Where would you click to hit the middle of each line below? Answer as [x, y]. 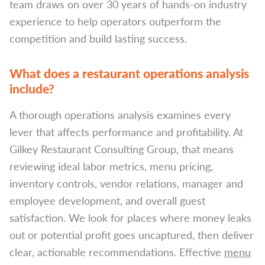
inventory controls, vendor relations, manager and [126, 183]
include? [32, 88]
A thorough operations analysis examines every [120, 114]
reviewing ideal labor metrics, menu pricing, [111, 166]
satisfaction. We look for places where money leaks [130, 217]
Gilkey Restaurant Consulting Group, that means [122, 149]
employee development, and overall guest [107, 200]
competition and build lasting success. [98, 38]
